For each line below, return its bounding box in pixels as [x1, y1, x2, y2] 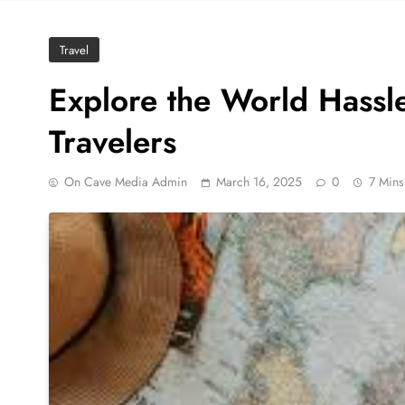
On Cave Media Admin [64, 172, 187, 191]
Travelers [49, 118, 176, 165]
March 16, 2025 [216, 172, 302, 191]
